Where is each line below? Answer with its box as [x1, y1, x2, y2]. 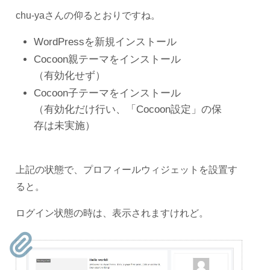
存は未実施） [34, 119, 95, 131]
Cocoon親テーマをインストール [34, 53, 181, 65]
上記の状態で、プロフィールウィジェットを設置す [16, 164, 237, 175]
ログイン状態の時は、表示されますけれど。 [16, 207, 209, 218]
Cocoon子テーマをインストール [34, 87, 181, 99]
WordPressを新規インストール [34, 36, 177, 48]
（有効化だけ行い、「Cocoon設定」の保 [34, 103, 222, 115]
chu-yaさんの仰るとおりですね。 [16, 10, 160, 20]
